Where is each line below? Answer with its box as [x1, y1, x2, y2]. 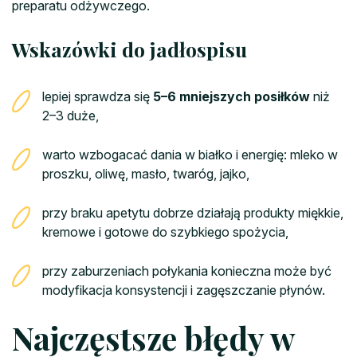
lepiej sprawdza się [42, 88, 153, 105]
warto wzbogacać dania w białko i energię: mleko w [42, 147, 338, 163]
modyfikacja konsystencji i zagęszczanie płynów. [42, 282, 325, 299]
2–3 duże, [42, 108, 99, 124]
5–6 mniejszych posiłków [153, 88, 310, 105]
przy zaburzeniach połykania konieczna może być [42, 263, 331, 280]
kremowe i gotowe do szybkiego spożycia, [42, 224, 288, 241]
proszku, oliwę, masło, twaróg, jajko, [42, 166, 249, 182]
